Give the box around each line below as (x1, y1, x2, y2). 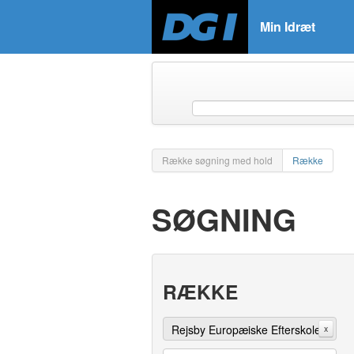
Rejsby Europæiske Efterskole (171, 322, 321, 337)
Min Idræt (260, 17, 315, 36)
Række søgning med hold (162, 153, 273, 167)
